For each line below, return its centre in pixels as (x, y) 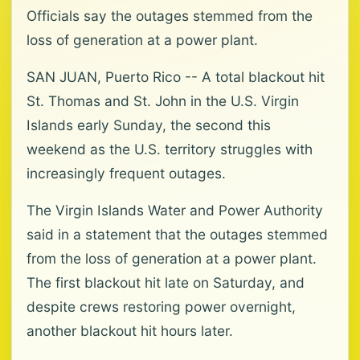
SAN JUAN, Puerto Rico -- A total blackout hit (176, 77)
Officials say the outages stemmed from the (170, 16)
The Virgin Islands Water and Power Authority (175, 210)
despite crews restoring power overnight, (161, 307)
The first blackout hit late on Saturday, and (166, 282)
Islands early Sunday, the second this (149, 125)
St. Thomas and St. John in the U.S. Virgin (163, 101)
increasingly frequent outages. (126, 173)
